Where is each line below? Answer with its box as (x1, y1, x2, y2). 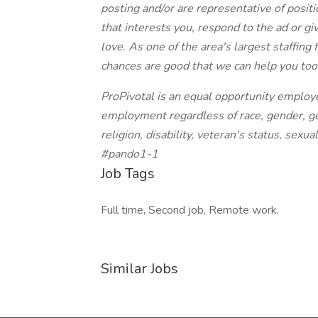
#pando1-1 (101, 146, 158, 162)
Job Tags (101, 164, 155, 183)
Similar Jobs (101, 259, 178, 278)
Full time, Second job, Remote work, (101, 202, 279, 218)
